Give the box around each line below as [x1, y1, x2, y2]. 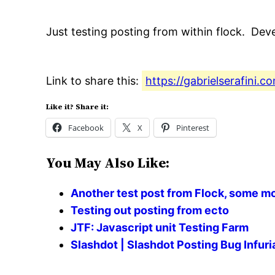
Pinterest [176, 122, 210, 134]
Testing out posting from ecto [71, 204, 230, 217]
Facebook [68, 122, 104, 134]
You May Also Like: [46, 153, 170, 173]
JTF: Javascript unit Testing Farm [71, 221, 249, 234]
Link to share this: [46, 74, 142, 88]
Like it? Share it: [46, 102, 109, 112]
